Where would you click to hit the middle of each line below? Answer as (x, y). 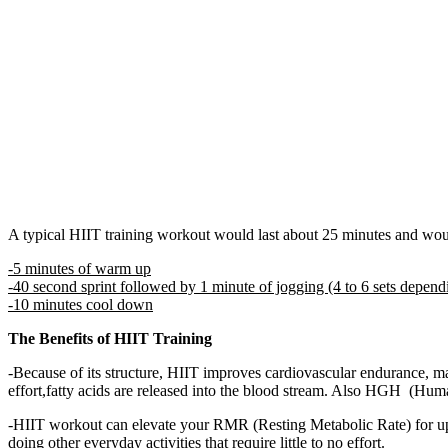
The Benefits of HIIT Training (110, 338)
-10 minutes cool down (80, 304)
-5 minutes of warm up (79, 268)
